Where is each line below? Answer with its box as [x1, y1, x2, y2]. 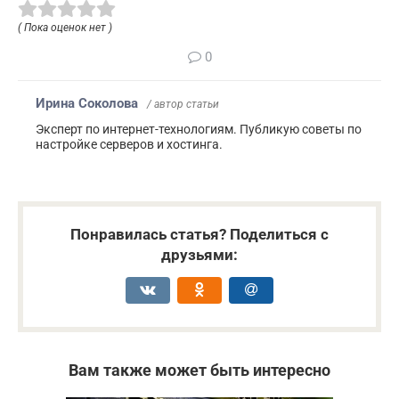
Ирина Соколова [36, 94, 138, 111]
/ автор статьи [147, 97, 219, 110]
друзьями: [161, 245, 238, 264]
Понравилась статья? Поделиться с [70, 224, 329, 243]
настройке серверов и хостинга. [36, 136, 223, 151]
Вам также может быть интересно [69, 360, 330, 379]
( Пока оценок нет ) [18, 20, 112, 34]
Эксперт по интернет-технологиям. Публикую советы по [36, 121, 362, 136]
